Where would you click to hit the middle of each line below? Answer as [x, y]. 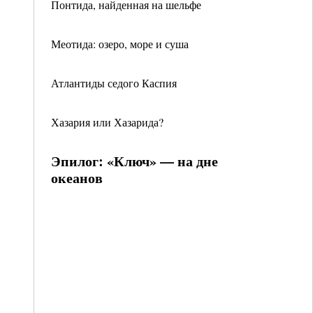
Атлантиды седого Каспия [114, 83]
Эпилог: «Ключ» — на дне [134, 161]
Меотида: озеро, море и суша [120, 44]
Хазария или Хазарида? [107, 122]
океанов [77, 178]
